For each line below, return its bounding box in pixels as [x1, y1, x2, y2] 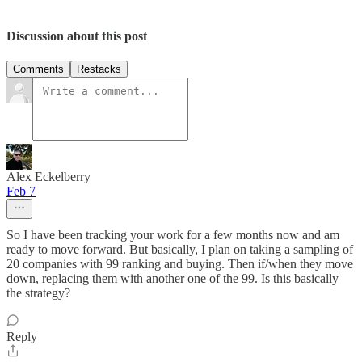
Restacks [77, 62, 121, 75]
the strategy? [6, 285, 70, 300]
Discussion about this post [6, 28, 147, 43]
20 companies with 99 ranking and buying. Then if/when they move [6, 256, 353, 271]
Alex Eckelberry [6, 169, 90, 183]
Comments [13, 62, 64, 75]
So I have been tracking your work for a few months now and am [6, 227, 339, 242]
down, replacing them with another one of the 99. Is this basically [6, 271, 339, 285]
